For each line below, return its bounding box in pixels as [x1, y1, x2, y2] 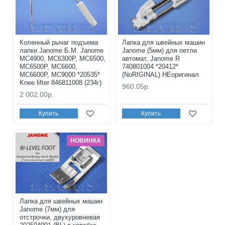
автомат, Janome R [122, 54, 180, 62]
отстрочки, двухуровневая [20, 213, 100, 221]
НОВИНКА [70, 137, 101, 144]
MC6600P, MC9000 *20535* [20, 70, 100, 78]
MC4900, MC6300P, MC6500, [20, 54, 105, 62]
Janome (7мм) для [20, 205, 75, 213]
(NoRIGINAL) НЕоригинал [122, 70, 199, 78]
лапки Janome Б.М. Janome [20, 46, 103, 54]
